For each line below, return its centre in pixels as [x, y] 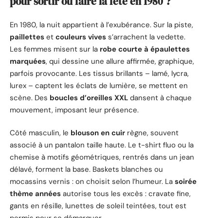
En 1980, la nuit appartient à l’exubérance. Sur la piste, [101, 25]
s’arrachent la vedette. [146, 37]
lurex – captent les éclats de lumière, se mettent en [99, 85]
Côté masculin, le [40, 133]
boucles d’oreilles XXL [89, 98]
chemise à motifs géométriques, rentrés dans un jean [102, 157]
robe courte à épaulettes [145, 49]
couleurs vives [81, 37]
